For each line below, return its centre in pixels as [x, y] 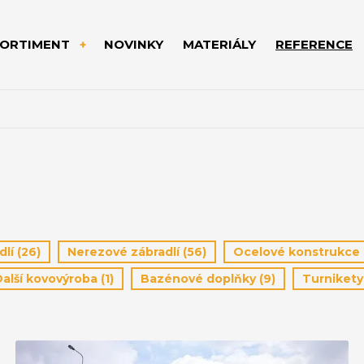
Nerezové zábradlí [125, 252]
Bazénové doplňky [200, 279]
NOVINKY [134, 44]
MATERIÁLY [219, 44]
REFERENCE [314, 44]
